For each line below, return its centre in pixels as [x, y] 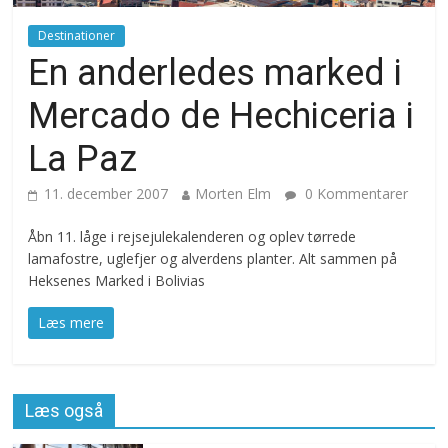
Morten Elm [233, 193]
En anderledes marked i [215, 72]
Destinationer [77, 35]
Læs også [64, 410]
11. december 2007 [106, 193]
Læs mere [71, 322]
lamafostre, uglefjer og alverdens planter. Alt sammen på [213, 258]
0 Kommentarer [355, 193]
